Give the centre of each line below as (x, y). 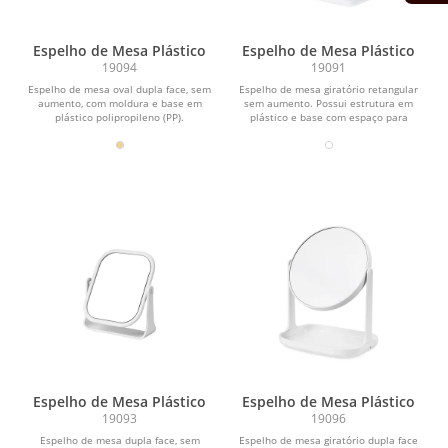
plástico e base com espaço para (328, 117)
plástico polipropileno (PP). (119, 117)
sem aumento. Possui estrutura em (328, 103)
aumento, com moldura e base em (119, 103)
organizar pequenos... (328, 131)
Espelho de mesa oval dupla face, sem (119, 89)
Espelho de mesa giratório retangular (328, 89)
